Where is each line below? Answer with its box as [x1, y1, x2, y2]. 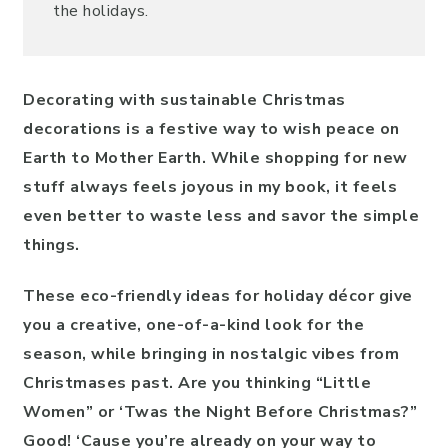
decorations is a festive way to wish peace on [23, 118, 400, 140]
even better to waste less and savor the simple [23, 205, 419, 227]
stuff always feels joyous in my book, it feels [23, 176, 397, 198]
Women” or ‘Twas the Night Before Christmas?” [23, 401, 417, 423]
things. [23, 234, 80, 256]
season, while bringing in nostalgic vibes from [23, 343, 399, 365]
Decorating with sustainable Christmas [23, 89, 346, 111]
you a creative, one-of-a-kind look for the [23, 314, 364, 336]
